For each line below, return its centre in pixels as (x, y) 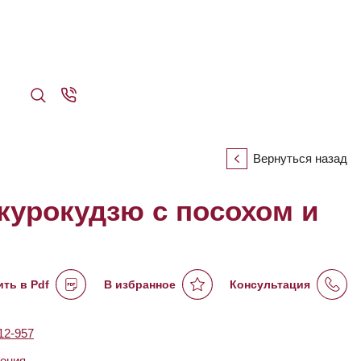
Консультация (270, 284)
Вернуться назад (300, 158)
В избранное (139, 284)
